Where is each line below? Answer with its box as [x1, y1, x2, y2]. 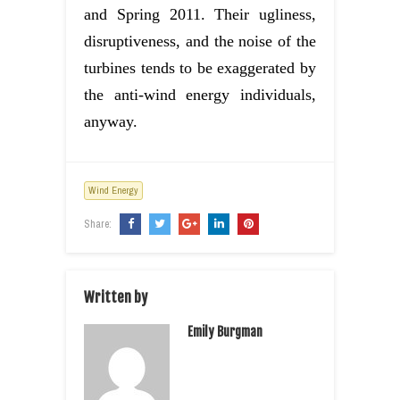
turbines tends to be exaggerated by [84, 59, 316, 78]
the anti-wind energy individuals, [84, 86, 316, 104]
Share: [84, 217, 114, 232]
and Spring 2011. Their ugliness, [84, 5, 316, 24]
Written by [84, 288, 147, 307]
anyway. [84, 112, 137, 131]
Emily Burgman [187, 324, 262, 340]
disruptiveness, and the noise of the [84, 32, 316, 51]
